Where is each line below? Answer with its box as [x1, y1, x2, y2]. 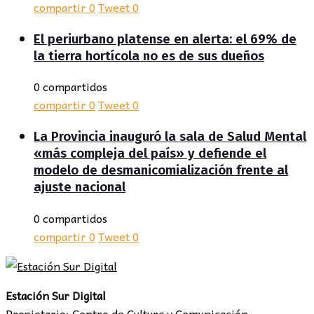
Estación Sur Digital [6, 285, 106, 304]
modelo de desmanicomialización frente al [34, 162, 288, 178]
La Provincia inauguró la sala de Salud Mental [34, 128, 306, 144]
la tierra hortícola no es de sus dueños [34, 48, 264, 64]
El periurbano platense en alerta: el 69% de [34, 31, 296, 47]
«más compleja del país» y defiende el [34, 145, 266, 161]
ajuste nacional [34, 179, 125, 195]
